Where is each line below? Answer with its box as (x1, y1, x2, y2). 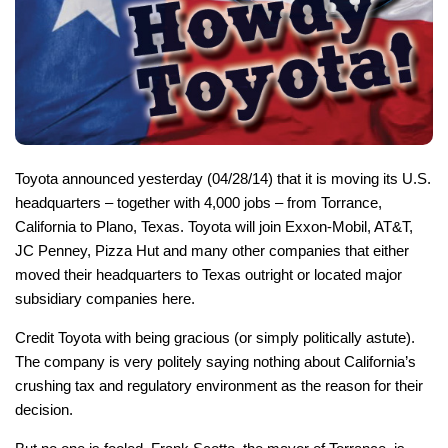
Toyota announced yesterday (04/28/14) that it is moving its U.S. (15, 170, 431, 188)
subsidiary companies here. (15, 290, 195, 308)
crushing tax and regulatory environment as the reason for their (15, 377, 423, 395)
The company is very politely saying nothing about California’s (15, 353, 416, 371)
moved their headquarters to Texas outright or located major (15, 266, 402, 284)
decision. (15, 401, 73, 419)
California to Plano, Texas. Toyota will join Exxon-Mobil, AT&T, (15, 218, 413, 236)
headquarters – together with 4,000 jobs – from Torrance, (15, 194, 382, 212)
